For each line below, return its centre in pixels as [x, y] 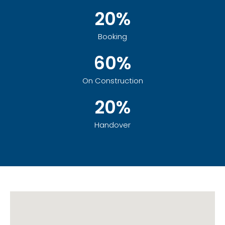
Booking [113, 37]
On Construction [113, 81]
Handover [113, 125]
